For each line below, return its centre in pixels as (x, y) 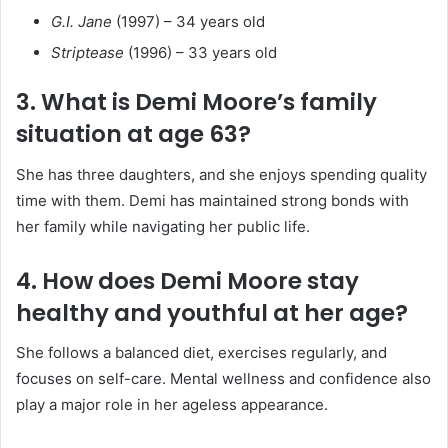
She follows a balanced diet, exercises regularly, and (201, 352)
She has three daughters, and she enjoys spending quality (221, 174)
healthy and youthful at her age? (212, 312)
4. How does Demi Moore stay (187, 280)
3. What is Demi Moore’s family (196, 102)
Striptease (87, 52)
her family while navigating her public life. (163, 226)
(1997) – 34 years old (188, 21)
